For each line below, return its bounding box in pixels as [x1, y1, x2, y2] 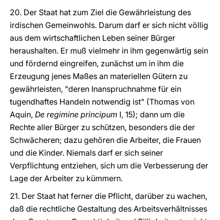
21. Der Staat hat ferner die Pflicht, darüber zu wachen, [10, 191, 207, 201]
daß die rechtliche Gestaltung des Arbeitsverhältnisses [10, 204, 207, 214]
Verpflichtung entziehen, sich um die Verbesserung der [10, 161, 208, 170]
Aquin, [10, 110, 35, 119]
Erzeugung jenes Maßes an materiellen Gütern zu [10, 71, 188, 81]
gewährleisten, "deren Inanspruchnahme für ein [10, 84, 181, 94]
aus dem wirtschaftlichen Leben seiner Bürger [10, 33, 175, 43]
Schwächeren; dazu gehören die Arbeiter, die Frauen [10, 135, 201, 145]
